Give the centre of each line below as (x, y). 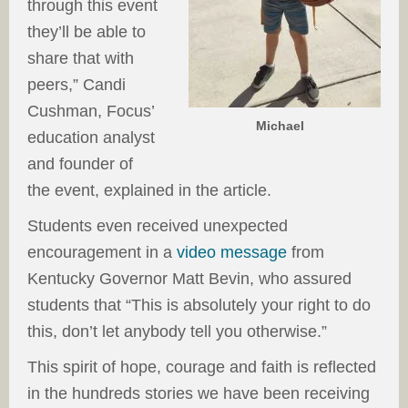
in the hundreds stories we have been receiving (199, 393)
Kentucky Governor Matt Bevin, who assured (189, 279)
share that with (81, 58)
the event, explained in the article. (149, 190)
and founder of (80, 164)
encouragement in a (102, 252)
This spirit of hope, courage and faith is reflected (202, 367)
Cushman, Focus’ (91, 111)
